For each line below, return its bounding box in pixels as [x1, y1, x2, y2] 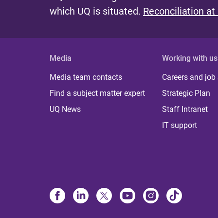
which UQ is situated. [50, 5, 143, 18]
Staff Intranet [162, 105, 208, 114]
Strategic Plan [162, 89, 211, 98]
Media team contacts [50, 73, 122, 82]
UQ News [50, 105, 81, 114]
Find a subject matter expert [50, 89, 145, 98]
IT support [162, 121, 198, 130]
